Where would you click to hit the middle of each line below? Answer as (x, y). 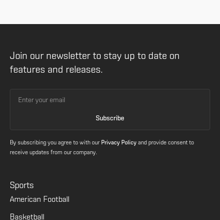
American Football (40, 200)
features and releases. (56, 70)
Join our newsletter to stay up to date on (95, 56)
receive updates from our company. (54, 153)
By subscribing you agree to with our (55, 143)
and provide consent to (165, 143)
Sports (22, 186)
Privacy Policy (119, 143)
